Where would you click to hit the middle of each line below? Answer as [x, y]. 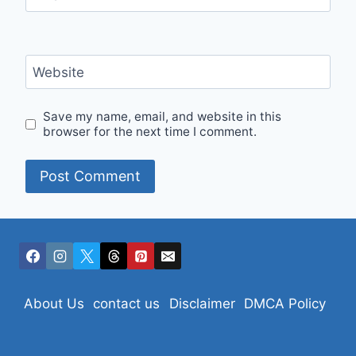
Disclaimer [202, 304]
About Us [54, 304]
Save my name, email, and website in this [163, 117]
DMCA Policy [285, 304]
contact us [127, 304]
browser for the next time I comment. [150, 132]
